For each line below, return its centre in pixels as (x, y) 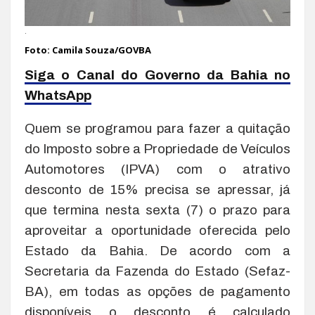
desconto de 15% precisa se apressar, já (157, 189)
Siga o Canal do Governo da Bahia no (157, 75)
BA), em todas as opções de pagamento (157, 291)
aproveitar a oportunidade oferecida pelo (157, 230)
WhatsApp (58, 95)
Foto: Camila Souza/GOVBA (88, 50)
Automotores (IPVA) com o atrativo (157, 169)
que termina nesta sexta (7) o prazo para (157, 210)
